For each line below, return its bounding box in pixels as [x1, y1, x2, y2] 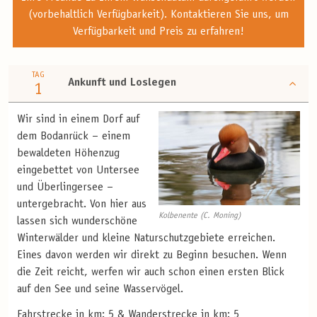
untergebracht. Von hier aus [17, 198, 146, 210]
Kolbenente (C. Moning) [158, 212, 241, 221]
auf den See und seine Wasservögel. [17, 283, 183, 295]
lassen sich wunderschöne [17, 215, 137, 227]
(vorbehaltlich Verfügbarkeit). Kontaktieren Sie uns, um [28, 8, 289, 21]
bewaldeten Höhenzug [17, 147, 120, 159]
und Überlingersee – [17, 181, 113, 193]
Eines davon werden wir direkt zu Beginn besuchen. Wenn [17, 249, 287, 261]
